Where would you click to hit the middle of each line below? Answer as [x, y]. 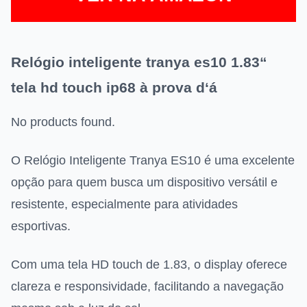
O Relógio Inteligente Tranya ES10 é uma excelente [153, 161]
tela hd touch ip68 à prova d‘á [114, 88]
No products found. [63, 122]
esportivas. [41, 226]
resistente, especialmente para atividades [124, 205]
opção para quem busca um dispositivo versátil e [144, 183]
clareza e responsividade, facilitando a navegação [147, 287]
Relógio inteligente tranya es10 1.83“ [139, 62]
